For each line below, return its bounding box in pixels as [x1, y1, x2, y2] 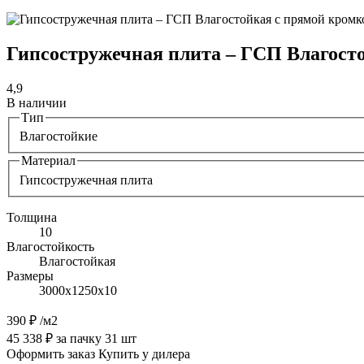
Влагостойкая [39, 254, 115, 268]
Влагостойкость [6, 240, 94, 253]
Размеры [6, 269, 54, 283]
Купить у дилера [98, 347, 190, 361]
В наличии [6, 95, 67, 110]
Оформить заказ [6, 347, 95, 361]
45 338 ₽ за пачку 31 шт [6, 331, 136, 345]
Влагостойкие [19, 129, 97, 144]
